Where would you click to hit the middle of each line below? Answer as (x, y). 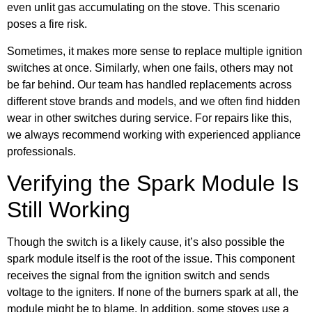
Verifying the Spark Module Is (153, 183)
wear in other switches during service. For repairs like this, (149, 118)
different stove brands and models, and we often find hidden (154, 101)
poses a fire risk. (47, 24)
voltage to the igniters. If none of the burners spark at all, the (153, 292)
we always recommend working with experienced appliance (154, 134)
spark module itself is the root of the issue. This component (151, 258)
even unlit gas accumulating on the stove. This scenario (143, 8)
